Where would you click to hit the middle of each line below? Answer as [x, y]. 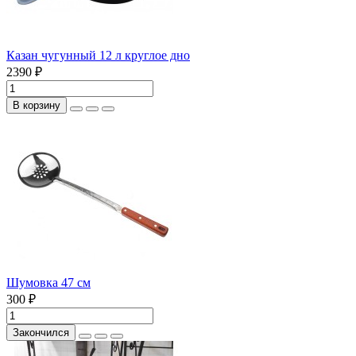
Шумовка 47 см [48, 282]
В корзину [37, 105]
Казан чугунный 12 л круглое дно [98, 55]
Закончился [41, 332]
